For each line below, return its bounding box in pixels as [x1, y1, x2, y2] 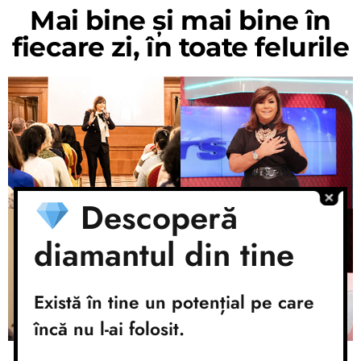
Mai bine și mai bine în [30, 3, 331, 36]
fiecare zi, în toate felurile [11, 30, 350, 63]
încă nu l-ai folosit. [34, 316, 185, 342]
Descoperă [70, 194, 238, 241]
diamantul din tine [34, 231, 294, 278]
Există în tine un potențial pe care [34, 289, 314, 315]
